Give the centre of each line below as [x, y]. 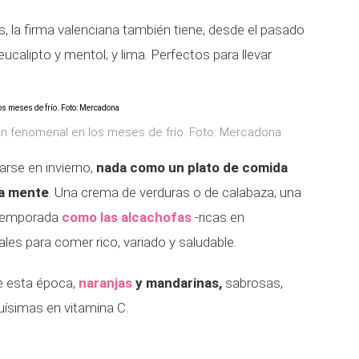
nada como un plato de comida [192, 167]
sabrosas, [252, 283]
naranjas [105, 283]
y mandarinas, [177, 283]
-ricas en [218, 217]
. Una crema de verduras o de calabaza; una [175, 192]
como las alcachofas [127, 217]
